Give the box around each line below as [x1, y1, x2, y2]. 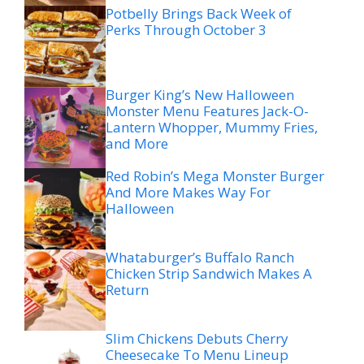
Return [106, 280, 149, 300]
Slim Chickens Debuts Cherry [106, 329, 288, 349]
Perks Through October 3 [106, 20, 266, 40]
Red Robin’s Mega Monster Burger [106, 167, 324, 186]
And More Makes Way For [106, 183, 271, 202]
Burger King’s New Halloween [106, 85, 294, 105]
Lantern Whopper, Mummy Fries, [106, 118, 318, 137]
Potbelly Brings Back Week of [106, 4, 292, 24]
